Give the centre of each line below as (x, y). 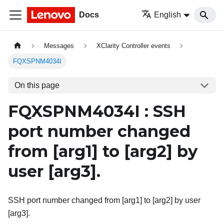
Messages (59, 46)
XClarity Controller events (133, 46)
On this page (37, 85)
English (168, 15)
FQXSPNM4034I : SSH (97, 111)
